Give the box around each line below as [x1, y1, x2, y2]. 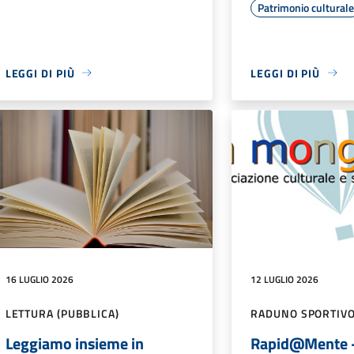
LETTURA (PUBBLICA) [5, 305, 119, 322]
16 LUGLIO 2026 [5, 272, 73, 288]
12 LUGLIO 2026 [250, 272, 319, 288]
